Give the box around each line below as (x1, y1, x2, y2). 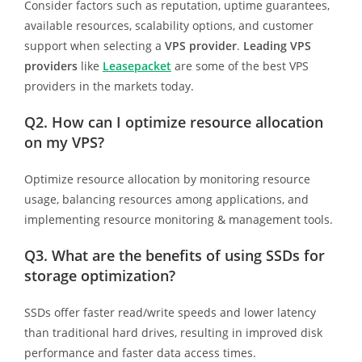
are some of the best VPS (170, 57, 309, 74)
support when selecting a (23, 37, 165, 53)
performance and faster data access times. (23, 344, 256, 360)
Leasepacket (102, 57, 171, 74)
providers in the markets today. (23, 78, 194, 94)
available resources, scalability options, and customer (23, 17, 314, 33)
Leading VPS (242, 37, 311, 53)
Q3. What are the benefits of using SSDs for (23, 245, 325, 265)
